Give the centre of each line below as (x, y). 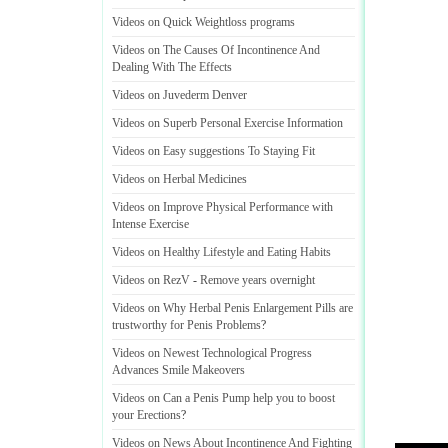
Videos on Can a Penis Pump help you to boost (223, 398)
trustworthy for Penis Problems (186, 325)
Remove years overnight (257, 280)
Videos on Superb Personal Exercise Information (227, 123)
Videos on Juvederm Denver (179, 95)
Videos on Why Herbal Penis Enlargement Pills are (232, 308)
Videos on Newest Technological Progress (212, 353)
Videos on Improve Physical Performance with (222, 207)
